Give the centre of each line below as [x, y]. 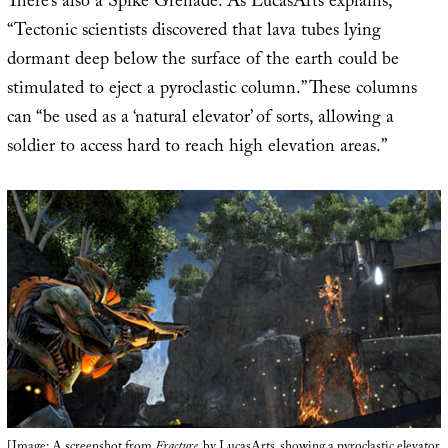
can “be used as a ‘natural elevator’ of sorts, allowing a [200, 120]
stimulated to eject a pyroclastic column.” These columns [211, 91]
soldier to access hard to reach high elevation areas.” [196, 149]
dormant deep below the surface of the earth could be [202, 62]
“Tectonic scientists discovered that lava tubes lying [193, 33]
